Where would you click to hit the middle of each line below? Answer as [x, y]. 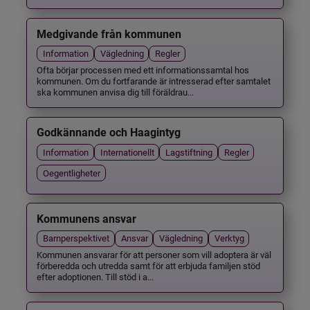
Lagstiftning [189, 152]
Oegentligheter [72, 172]
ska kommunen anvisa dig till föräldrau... [116, 91]
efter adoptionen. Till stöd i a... [95, 276]
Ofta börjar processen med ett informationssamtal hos [143, 69]
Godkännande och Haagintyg [109, 133]
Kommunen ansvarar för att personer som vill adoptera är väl [154, 254]
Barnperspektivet [76, 238]
